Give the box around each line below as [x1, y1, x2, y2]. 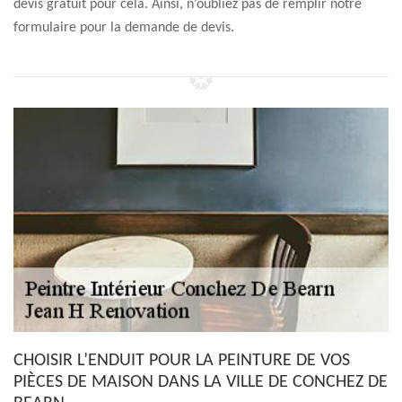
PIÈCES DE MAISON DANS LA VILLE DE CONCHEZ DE [13, 373, 388, 391]
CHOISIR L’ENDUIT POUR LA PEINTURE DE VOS [13, 352, 350, 370]
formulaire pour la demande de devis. [13, 21, 234, 35]
